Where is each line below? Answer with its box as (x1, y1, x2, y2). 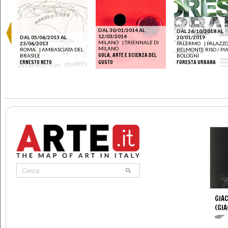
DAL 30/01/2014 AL (98, 27, 145, 34)
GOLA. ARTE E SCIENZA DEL (98, 51, 157, 59)
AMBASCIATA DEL (42, 46, 83, 53)
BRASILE (20, 52, 40, 59)
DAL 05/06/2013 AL (20, 34, 67, 41)
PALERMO (177, 40, 201, 47)
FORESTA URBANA (177, 59, 216, 66)
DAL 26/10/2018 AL (177, 28, 223, 35)
